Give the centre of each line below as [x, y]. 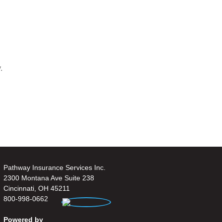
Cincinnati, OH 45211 [37, 188]
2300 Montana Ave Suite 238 [49, 178]
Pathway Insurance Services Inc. [55, 167]
